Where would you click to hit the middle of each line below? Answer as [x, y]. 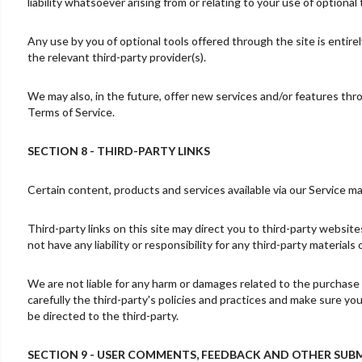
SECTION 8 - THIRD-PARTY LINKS [118, 150]
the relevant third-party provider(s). [116, 57]
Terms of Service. [71, 112]
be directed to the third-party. [103, 315]
